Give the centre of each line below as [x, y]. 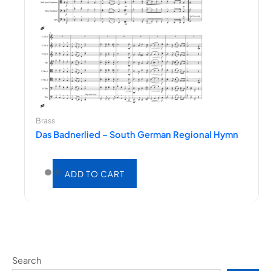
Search [27, 260]
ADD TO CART [94, 174]
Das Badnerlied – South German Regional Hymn [137, 135]
